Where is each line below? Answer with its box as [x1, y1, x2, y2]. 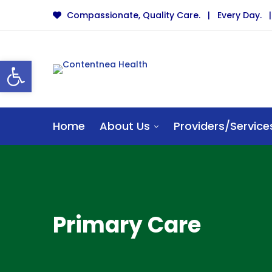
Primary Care [53, 209, 201, 240]
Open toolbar [5, 52, 132, 80]
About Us [100, 118, 150, 134]
